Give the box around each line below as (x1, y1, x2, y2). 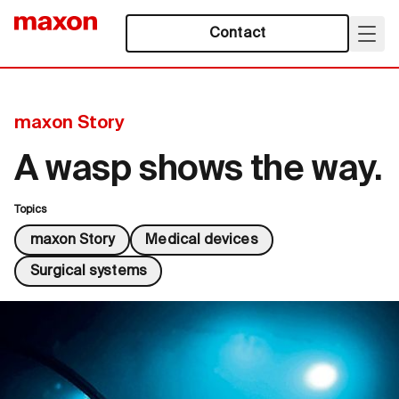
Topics (14, 205, 48, 216)
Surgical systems (29, 264, 147, 279)
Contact (209, 26, 265, 41)
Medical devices (145, 232, 258, 248)
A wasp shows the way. (14, 152, 383, 188)
